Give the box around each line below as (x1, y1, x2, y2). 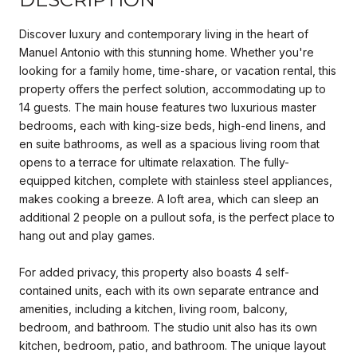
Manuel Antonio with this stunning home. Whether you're (19, 45, 314, 59)
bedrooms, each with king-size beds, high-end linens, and (19, 118, 326, 132)
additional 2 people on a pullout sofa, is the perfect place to (19, 210, 335, 224)
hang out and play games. (19, 228, 155, 242)
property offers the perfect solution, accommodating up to (19, 81, 326, 96)
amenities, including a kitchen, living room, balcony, (19, 301, 288, 316)
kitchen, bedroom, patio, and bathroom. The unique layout (19, 338, 326, 352)
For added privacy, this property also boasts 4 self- (19, 265, 289, 279)
